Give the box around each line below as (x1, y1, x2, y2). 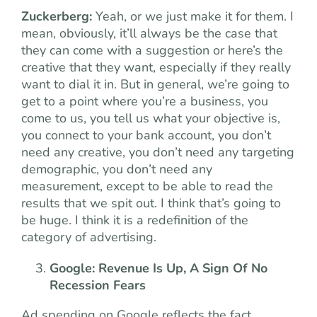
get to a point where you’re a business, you (21, 93, 268, 110)
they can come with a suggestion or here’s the (21, 42, 283, 59)
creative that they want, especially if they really (21, 59, 291, 76)
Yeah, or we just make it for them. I (92, 8, 294, 25)
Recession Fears (50, 277, 146, 294)
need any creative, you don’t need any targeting (21, 144, 294, 161)
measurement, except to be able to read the (21, 178, 273, 195)
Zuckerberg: (21, 8, 92, 25)
